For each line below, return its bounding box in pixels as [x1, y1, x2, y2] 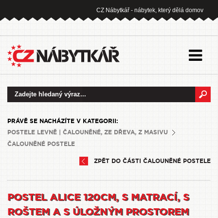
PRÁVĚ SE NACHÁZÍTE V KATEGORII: [7, 117, 118, 125]
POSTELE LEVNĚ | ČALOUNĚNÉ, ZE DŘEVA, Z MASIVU [7, 128, 168, 136]
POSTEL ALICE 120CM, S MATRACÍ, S [7, 191, 189, 203]
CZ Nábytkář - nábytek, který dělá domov [96, 7, 203, 14]
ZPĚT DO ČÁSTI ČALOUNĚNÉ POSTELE [94, 157, 211, 165]
